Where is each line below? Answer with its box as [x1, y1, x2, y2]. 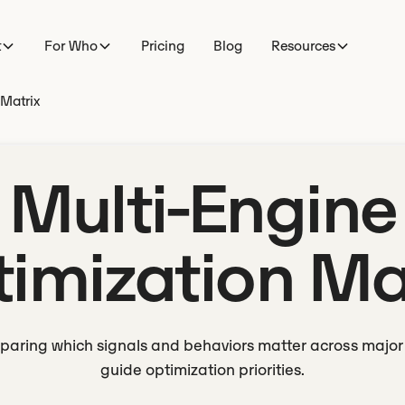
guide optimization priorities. [100, 360, 305, 380]
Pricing [141, 36, 184, 54]
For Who [44, 36, 98, 54]
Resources [271, 36, 335, 54]
